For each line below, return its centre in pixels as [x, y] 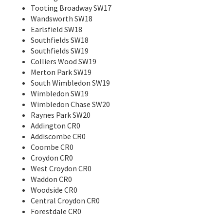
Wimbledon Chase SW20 [70, 104]
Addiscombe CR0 [58, 136]
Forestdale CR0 [56, 211]
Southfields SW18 [60, 40]
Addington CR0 [55, 125]
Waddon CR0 [51, 179]
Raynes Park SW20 [61, 115]
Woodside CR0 [54, 190]
